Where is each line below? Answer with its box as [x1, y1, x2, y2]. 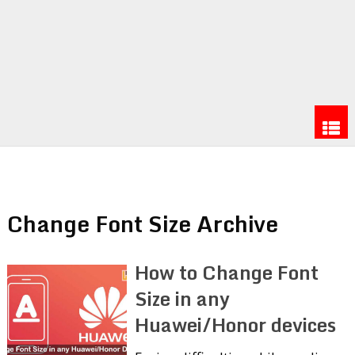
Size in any [135, 282, 231, 314]
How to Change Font [135, 256, 319, 288]
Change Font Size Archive [6, 204, 278, 242]
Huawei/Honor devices [135, 308, 337, 340]
